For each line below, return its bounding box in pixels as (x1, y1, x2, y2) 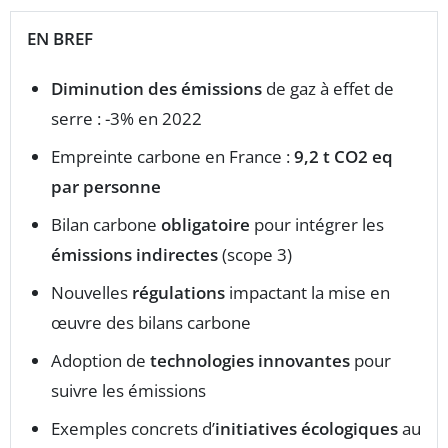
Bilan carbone (51, 213, 161, 237)
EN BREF (27, 27, 93, 51)
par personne (51, 175, 161, 199)
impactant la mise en (225, 281, 390, 305)
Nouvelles (51, 281, 132, 305)
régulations (132, 281, 225, 305)
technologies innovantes (150, 349, 350, 373)
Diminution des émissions (51, 77, 262, 101)
